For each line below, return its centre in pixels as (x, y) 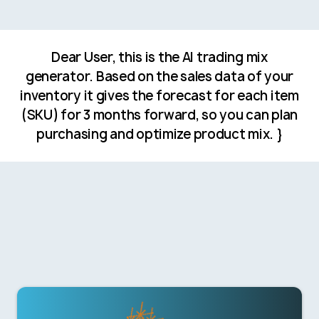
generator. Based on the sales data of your (159, 76)
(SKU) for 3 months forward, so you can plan (159, 115)
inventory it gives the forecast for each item (159, 95)
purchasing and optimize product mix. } (159, 134)
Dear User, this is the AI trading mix (159, 57)
